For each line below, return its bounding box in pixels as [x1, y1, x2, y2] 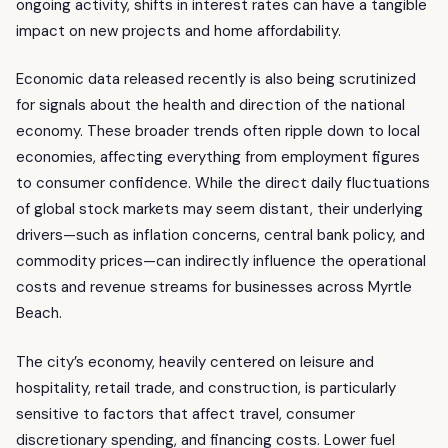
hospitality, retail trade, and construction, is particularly [16, 377, 396, 398]
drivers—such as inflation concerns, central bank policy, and [16, 225, 425, 246]
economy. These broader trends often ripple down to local [16, 121, 420, 142]
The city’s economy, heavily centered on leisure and [16, 351, 374, 372]
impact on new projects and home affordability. [16, 20, 341, 41]
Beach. [16, 303, 62, 324]
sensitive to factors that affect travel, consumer [16, 403, 355, 424]
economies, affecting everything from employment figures [16, 147, 420, 168]
